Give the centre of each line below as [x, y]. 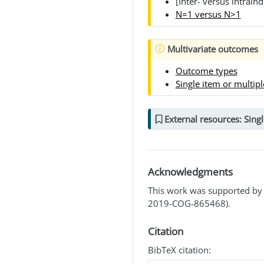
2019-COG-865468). [189, 203]
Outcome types [206, 71]
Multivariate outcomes [213, 49]
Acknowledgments [190, 172]
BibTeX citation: [179, 250]
